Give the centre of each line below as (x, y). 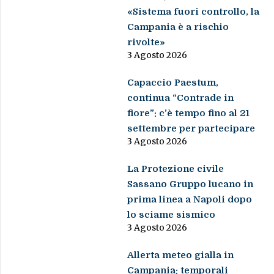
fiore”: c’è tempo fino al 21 (189, 113)
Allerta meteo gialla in (181, 255)
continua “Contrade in (181, 98)
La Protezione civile (176, 169)
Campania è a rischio (178, 27)
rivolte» (146, 43)
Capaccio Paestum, (173, 83)
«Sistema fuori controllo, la (194, 12)
